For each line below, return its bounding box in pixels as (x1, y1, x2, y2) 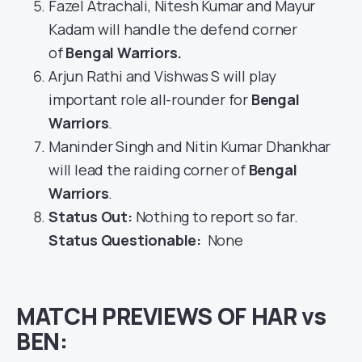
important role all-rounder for (48, 90, 251, 110)
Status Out (48, 207, 128, 227)
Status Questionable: (48, 230, 204, 250)
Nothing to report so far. (135, 207, 298, 227)
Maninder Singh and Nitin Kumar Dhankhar (48, 137, 331, 157)
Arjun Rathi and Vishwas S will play (48, 66, 277, 86)
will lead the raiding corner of (48, 160, 249, 180)
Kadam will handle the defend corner (48, 19, 297, 40)
